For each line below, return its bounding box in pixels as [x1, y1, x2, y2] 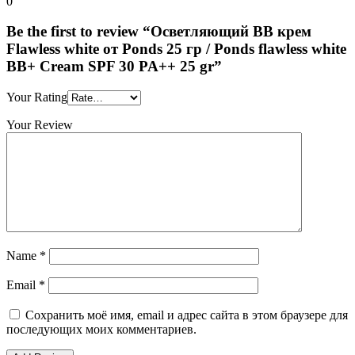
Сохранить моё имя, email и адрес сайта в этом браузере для [25, 308, 348, 323]
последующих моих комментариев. [6, 323, 197, 337]
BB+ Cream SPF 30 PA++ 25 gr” [6, 58, 222, 75]
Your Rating [6, 90, 67, 105]
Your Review [6, 118, 73, 132]
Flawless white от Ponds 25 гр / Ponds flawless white [6, 40, 346, 58]
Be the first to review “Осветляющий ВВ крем [6, 23, 311, 40]
